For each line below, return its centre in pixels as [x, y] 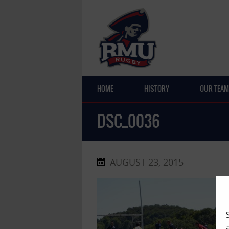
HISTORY [157, 89]
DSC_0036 [129, 121]
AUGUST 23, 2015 [147, 162]
